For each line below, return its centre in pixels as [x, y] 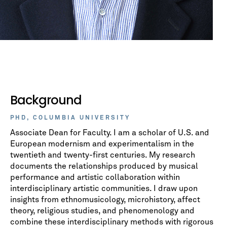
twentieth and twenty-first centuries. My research [103, 155]
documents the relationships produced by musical [104, 166]
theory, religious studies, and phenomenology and [102, 211]
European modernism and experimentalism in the [102, 144]
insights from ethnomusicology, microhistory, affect [105, 200]
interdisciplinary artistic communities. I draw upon [104, 188]
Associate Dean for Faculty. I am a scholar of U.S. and [110, 133]
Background [46, 100]
